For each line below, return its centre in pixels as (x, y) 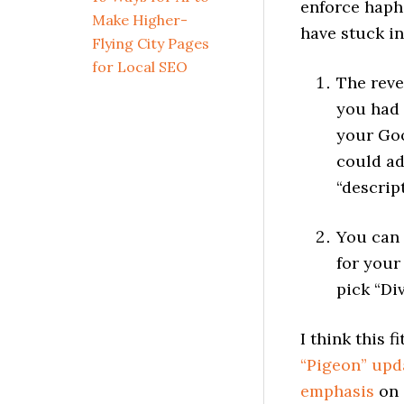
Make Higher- (140, 20)
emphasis (337, 391)
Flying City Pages (151, 43)
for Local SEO (140, 67)
